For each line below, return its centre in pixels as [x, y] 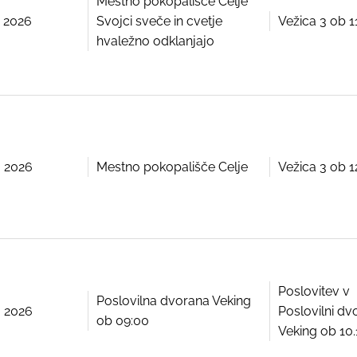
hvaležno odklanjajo [155, 41]
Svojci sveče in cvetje [159, 22]
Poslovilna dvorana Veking [174, 301]
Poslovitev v [314, 291]
